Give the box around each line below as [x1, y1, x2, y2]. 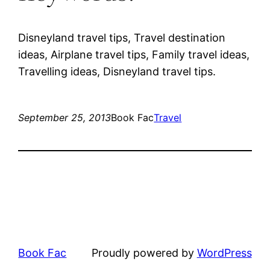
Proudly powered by [91, 246, 197, 259]
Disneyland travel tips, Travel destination [18, 31, 226, 44]
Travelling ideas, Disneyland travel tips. [18, 64, 216, 78]
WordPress [196, 246, 252, 259]
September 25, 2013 [18, 111, 111, 124]
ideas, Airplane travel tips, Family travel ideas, [18, 48, 250, 61]
